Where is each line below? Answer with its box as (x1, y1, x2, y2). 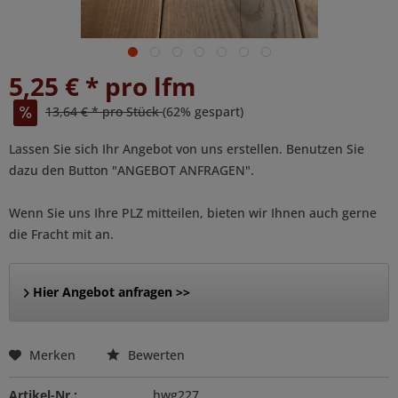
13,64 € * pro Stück (45, 103, 163, 120)
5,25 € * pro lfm (9, 69, 196, 103)
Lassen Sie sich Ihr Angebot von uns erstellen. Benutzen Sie (9, 140, 364, 157)
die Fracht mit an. (9, 226, 114, 243)
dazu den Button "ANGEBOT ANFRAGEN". (9, 162, 254, 179)
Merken (29, 346, 76, 363)
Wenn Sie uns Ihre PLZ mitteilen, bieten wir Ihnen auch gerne (9, 204, 377, 221)
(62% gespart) (163, 103, 243, 120)
